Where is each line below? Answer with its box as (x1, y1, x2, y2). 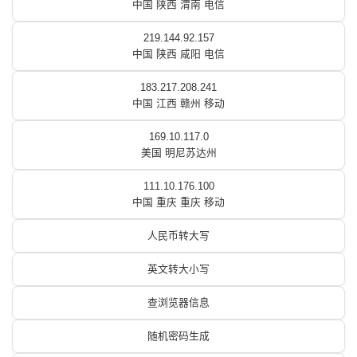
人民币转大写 (147, 229, 210, 241)
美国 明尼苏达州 (140, 147, 217, 159)
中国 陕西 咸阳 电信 (132, 48, 225, 60)
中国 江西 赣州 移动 (132, 97, 225, 109)
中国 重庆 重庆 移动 (132, 196, 225, 208)
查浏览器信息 (147, 296, 210, 308)
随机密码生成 (147, 330, 210, 342)
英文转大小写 (147, 263, 210, 275)
